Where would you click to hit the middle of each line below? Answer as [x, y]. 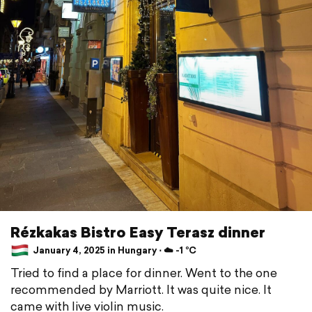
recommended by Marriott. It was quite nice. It [141, 289]
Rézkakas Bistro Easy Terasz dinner [138, 232]
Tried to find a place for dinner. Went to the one [144, 272]
